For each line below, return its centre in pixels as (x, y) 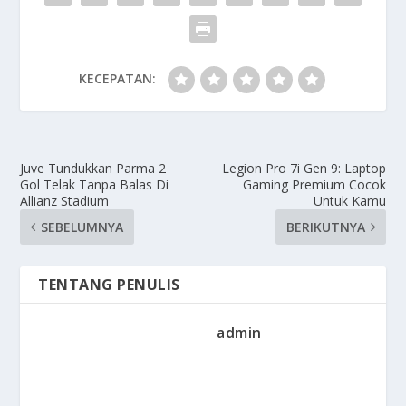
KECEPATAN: (117, 79)
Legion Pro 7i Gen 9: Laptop (304, 169)
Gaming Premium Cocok (314, 185)
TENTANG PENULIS (109, 285)
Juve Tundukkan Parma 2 (93, 169)
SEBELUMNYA (82, 227)
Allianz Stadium (65, 201)
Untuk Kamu (349, 201)
